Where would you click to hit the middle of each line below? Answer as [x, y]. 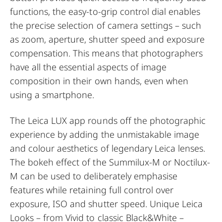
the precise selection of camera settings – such [106, 25]
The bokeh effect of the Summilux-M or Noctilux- [110, 162]
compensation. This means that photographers [107, 53]
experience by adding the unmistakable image [105, 134]
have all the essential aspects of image [88, 67]
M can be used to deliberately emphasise [94, 176]
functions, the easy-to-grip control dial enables [105, 11]
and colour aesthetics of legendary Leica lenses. [108, 148]
